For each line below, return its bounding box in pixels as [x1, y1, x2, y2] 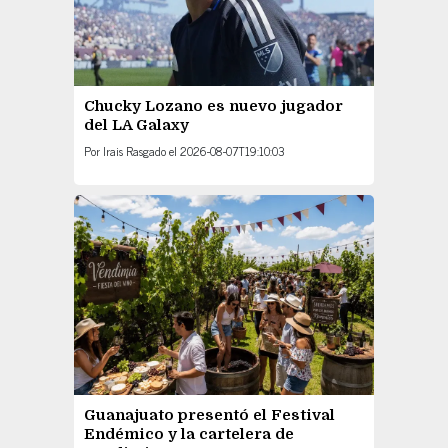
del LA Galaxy [84, 116, 189, 135]
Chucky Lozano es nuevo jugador [84, 97, 343, 116]
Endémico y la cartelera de [84, 425, 294, 444]
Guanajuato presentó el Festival [84, 406, 335, 425]
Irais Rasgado [103, 141, 166, 162]
